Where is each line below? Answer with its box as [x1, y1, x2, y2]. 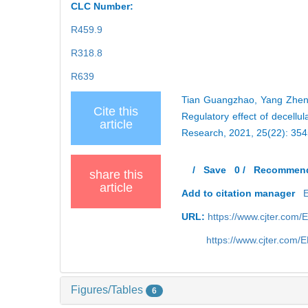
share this [89, 167, 143, 181]
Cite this [93, 104, 138, 118]
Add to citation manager [181, 187, 296, 199]
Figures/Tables [71, 283, 146, 296]
